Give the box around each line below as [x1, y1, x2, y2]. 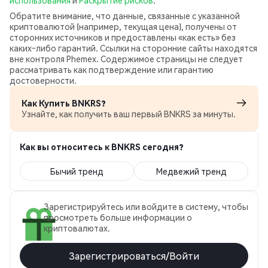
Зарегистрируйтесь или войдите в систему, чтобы [44, 201, 248, 212]
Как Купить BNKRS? [22, 98, 106, 108]
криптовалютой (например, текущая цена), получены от [10, 21, 237, 32]
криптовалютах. [44, 223, 110, 233]
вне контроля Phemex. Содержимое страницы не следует [10, 53, 243, 64]
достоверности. [10, 75, 77, 86]
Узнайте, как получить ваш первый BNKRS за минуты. [22, 108, 236, 119]
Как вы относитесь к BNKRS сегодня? [20, 141, 184, 152]
